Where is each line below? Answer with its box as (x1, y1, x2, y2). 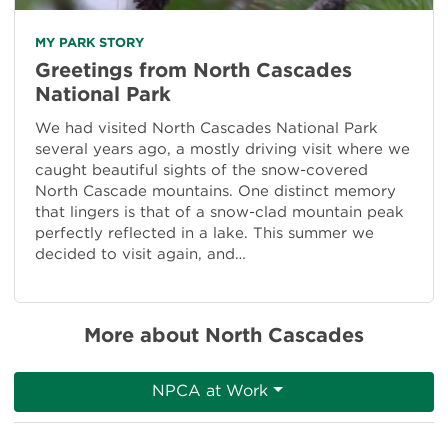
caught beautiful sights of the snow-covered (35, 160, 368, 179)
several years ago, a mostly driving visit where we (35, 139, 410, 158)
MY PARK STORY (35, 34, 144, 50)
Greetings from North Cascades (35, 57, 352, 82)
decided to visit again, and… (35, 244, 246, 263)
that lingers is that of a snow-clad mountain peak (35, 202, 404, 221)
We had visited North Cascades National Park (35, 118, 378, 137)
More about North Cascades (84, 322, 364, 347)
